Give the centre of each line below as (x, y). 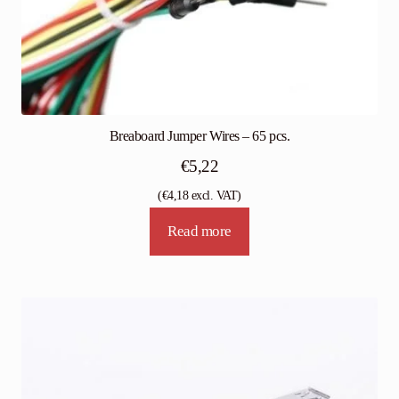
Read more (199, 232)
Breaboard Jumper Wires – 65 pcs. (199, 136)
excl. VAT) (215, 195)
